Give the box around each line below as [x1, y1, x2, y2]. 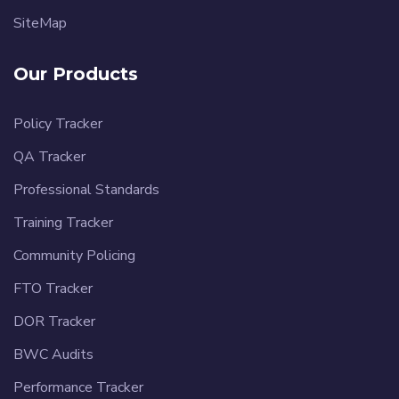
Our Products [13, 63, 138, 85]
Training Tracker [13, 213, 113, 233]
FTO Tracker [13, 279, 93, 299]
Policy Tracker [13, 114, 102, 134]
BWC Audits [13, 345, 94, 365]
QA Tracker [13, 147, 85, 167]
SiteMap [13, 13, 67, 34]
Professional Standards [13, 180, 159, 200]
